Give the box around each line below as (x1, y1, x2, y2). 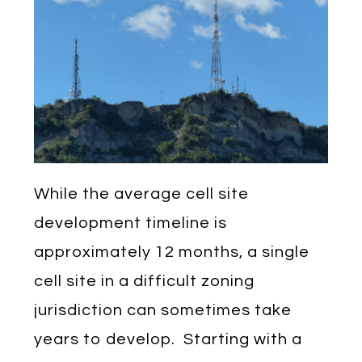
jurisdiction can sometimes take (34, 301, 293, 318)
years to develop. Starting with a (34, 330, 303, 347)
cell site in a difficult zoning (34, 272, 255, 289)
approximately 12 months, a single (34, 243, 310, 260)
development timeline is (34, 214, 228, 231)
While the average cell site (34, 185, 250, 202)
